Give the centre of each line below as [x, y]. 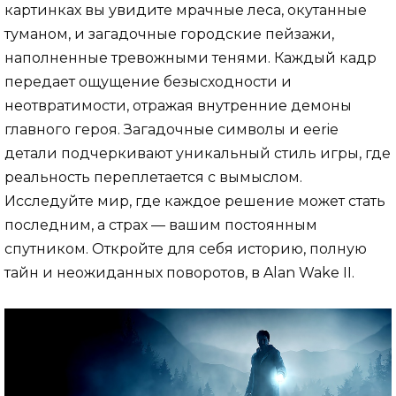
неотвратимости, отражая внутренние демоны [178, 105]
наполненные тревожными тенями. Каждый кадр [190, 57]
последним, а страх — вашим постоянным [161, 225]
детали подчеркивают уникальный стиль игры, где [198, 153]
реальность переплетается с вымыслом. [153, 177]
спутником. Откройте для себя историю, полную [186, 248]
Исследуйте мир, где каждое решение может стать [195, 201]
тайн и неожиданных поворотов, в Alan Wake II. [179, 272]
